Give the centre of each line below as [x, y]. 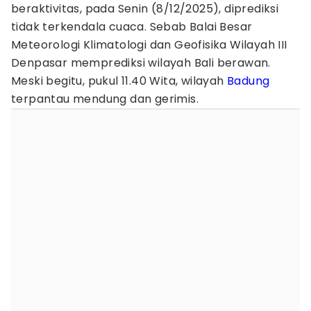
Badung [249, 81]
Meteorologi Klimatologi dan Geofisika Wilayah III [149, 45]
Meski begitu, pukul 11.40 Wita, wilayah [119, 81]
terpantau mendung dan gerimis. [105, 99]
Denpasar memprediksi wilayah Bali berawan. [141, 63]
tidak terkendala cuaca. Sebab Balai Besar [132, 27]
